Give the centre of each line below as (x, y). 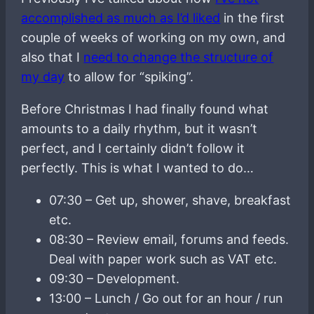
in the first (253, 18)
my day (43, 76)
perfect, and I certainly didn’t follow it (133, 148)
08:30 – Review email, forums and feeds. (169, 239)
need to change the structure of (179, 57)
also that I (53, 57)
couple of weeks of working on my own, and (153, 37)
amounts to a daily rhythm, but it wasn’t (139, 128)
